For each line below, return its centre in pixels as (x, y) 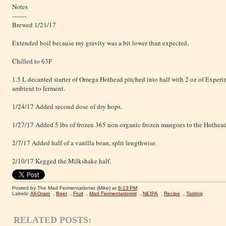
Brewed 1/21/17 (34, 25)
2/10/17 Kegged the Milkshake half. (62, 161)
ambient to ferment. (39, 89)
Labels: (21, 193)
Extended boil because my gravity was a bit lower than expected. (100, 43)
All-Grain (40, 193)
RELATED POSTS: (52, 220)
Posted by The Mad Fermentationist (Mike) (62, 188)
